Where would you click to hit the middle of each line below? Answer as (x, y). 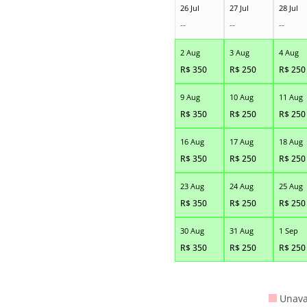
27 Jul (239, 8)
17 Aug (241, 141)
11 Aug (291, 97)
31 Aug (241, 230)
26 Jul (189, 8)
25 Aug (291, 186)
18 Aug (291, 141)
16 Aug (192, 141)
